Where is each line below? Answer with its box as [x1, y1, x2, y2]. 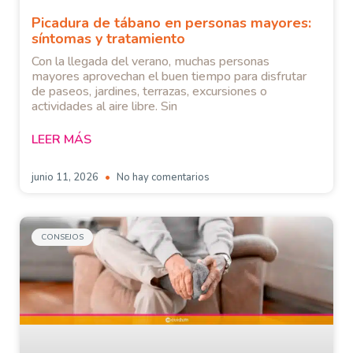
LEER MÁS [32, 131, 91, 149]
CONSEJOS [41, 232, 84, 243]
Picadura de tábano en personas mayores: [32, 13, 311, 33]
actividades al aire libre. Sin [32, 98, 177, 116]
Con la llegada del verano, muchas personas [32, 53, 269, 71]
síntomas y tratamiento [32, 29, 185, 49]
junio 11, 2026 [32, 170, 101, 185]
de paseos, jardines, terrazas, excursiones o [32, 83, 267, 101]
